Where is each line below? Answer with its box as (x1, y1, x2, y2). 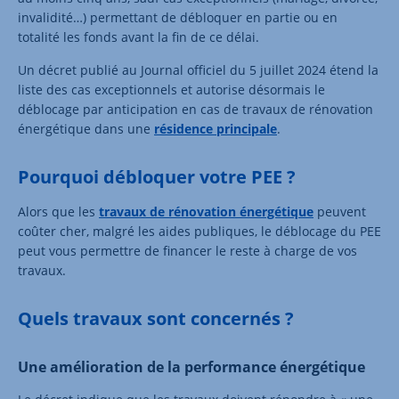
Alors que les (18, 202, 99, 220)
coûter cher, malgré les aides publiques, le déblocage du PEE (18, 222, 381, 240)
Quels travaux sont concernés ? (18, 305, 294, 330)
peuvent (313, 202, 366, 220)
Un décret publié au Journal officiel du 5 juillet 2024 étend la (18, 61, 379, 78)
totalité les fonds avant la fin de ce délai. (18, 28, 259, 45)
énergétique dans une (18, 119, 154, 137)
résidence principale (154, 119, 277, 137)
